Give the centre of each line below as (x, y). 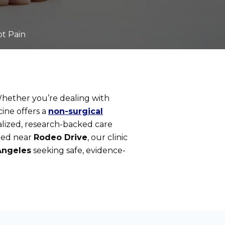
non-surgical (76, 111)
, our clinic (107, 138)
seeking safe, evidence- (78, 151)
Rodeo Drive (61, 138)
